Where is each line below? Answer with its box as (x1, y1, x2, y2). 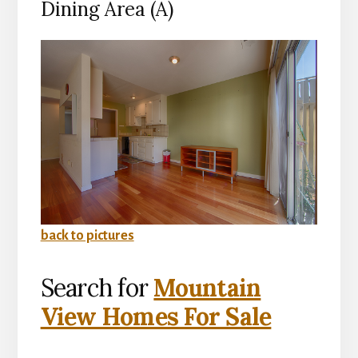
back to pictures (40, 229, 134, 244)
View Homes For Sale (40, 301, 272, 332)
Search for (40, 272, 154, 304)
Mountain (153, 272, 261, 304)
